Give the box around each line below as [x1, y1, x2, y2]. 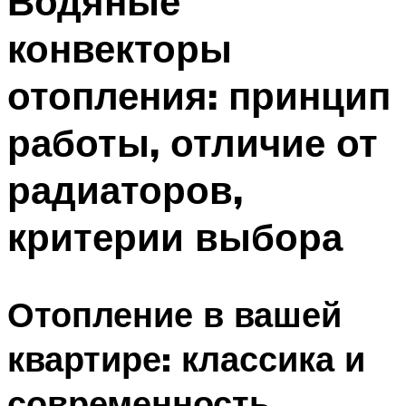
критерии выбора [7, 213, 343, 261]
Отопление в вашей [7, 291, 342, 336]
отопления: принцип [7, 72, 391, 120]
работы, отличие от [7, 119, 378, 167]
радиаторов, [7, 166, 243, 214]
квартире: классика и [7, 335, 365, 381]
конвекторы [7, 24, 232, 72]
